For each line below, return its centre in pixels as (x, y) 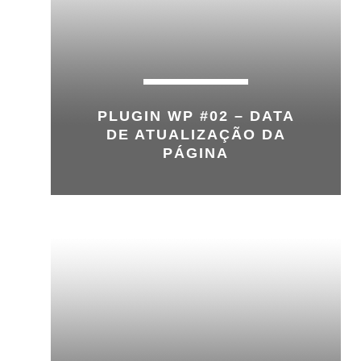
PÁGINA (196, 153)
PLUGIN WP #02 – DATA (196, 116)
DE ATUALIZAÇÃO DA (196, 135)
